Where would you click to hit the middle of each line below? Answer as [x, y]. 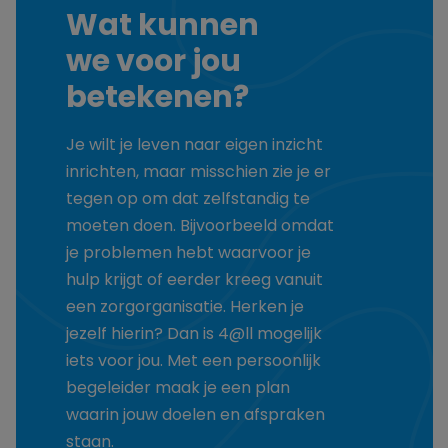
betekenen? [157, 100]
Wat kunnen [162, 28]
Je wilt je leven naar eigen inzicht [194, 146]
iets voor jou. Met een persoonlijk [193, 362]
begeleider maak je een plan [177, 389]
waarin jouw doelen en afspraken [195, 416]
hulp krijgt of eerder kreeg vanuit [194, 281]
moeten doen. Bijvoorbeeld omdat [199, 227]
